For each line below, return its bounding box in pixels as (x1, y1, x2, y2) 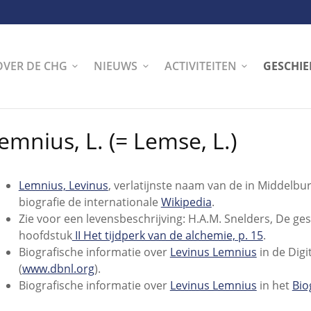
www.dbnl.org (22, 261, 94, 277)
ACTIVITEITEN (164, 58, 237, 74)
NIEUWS (94, 58, 138, 74)
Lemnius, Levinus (18, 178, 108, 194)
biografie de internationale (18, 194, 161, 210)
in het (256, 278, 292, 294)
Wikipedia (160, 194, 212, 210)
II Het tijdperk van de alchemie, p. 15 (72, 228, 263, 244)
